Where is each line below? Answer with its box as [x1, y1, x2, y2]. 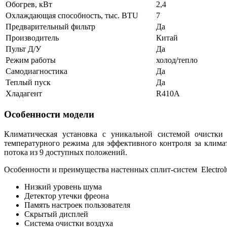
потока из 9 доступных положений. [4, 148, 127, 157]
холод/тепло [156, 55, 198, 64]
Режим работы [6, 55, 56, 64]
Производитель [6, 33, 59, 42]
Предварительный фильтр [6, 22, 95, 31]
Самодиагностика [6, 66, 67, 75]
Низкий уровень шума [24, 182, 102, 192]
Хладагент [6, 89, 42, 98]
